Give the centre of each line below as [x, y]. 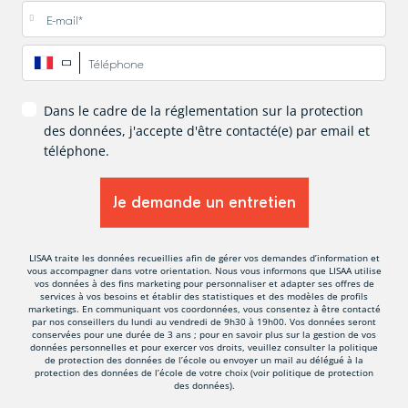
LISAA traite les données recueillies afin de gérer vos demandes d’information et [204, 257]
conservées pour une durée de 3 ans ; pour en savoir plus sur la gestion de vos [204, 334]
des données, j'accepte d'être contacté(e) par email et [207, 130]
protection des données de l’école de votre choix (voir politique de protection [204, 372]
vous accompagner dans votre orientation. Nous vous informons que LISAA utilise [204, 270]
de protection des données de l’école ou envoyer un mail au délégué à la [204, 359]
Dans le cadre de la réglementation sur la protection [204, 110]
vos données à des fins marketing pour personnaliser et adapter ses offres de [204, 283]
